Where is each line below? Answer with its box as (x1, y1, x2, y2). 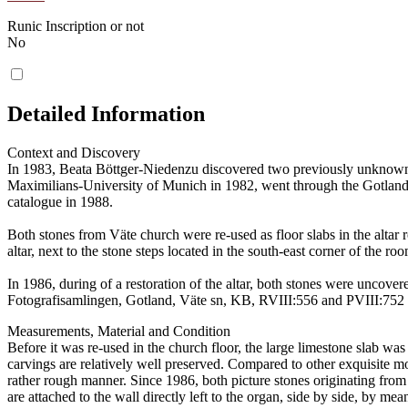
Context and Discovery (7, 144, 140, 160)
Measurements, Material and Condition (7, 322, 230, 339)
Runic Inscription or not (7, 18, 144, 35)
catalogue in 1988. (7, 193, 113, 209)
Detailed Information (7, 102, 205, 127)
